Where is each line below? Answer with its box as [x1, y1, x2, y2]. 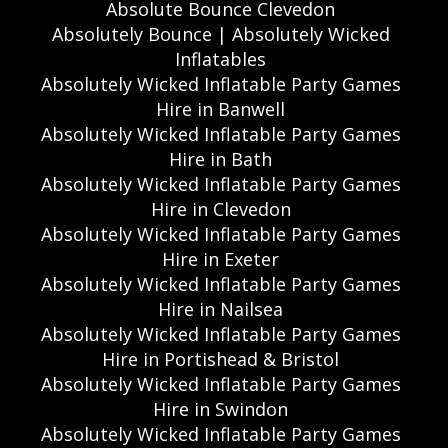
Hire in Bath [169, 147, 272, 172]
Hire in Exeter [162, 247, 279, 272]
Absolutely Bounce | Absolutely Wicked [51, 22, 390, 47]
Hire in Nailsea [158, 297, 283, 322]
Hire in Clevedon [150, 197, 291, 222]
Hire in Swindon [153, 397, 288, 422]
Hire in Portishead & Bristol [102, 347, 339, 372]
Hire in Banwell [156, 97, 285, 122]
